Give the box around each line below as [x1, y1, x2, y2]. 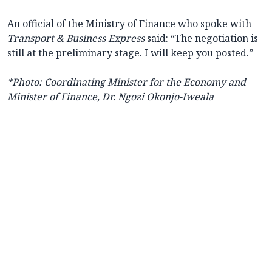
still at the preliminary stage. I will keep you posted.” [7, 46, 253, 60]
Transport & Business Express [7, 32, 144, 46]
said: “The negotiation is [144, 32, 258, 46]
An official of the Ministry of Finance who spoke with [7, 17, 251, 31]
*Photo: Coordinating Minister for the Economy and [7, 75, 246, 89]
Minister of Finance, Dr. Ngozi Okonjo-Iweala [7, 90, 214, 104]
